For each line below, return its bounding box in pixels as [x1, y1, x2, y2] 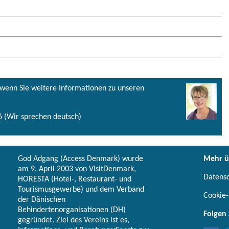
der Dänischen [18, 195, 65, 204]
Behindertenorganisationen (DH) [18, 205, 126, 214]
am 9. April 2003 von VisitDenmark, [18, 165, 136, 173]
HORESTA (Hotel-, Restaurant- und [18, 175, 131, 184]
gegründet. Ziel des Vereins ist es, [18, 216, 129, 224]
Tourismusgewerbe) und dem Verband [18, 185, 144, 194]
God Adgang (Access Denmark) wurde [18, 154, 143, 163]
